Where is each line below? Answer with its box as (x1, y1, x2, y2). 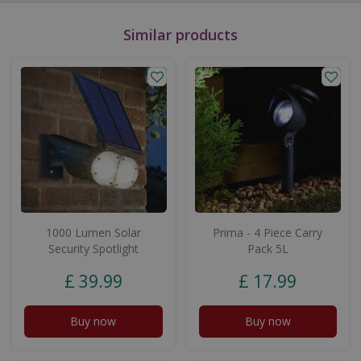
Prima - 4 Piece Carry (213, 225, 323, 241)
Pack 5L (247, 241, 288, 257)
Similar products (123, 25, 238, 44)
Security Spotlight (48, 241, 139, 257)
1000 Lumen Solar (45, 225, 141, 241)
